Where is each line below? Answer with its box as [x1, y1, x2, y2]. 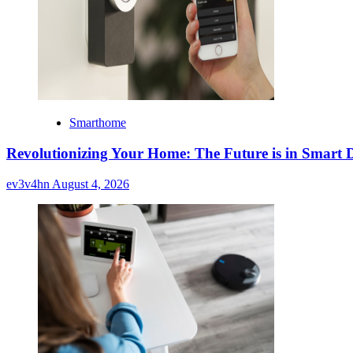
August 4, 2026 [52, 176, 129, 191]
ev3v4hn [6, 176, 52, 191]
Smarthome [69, 116, 126, 130]
